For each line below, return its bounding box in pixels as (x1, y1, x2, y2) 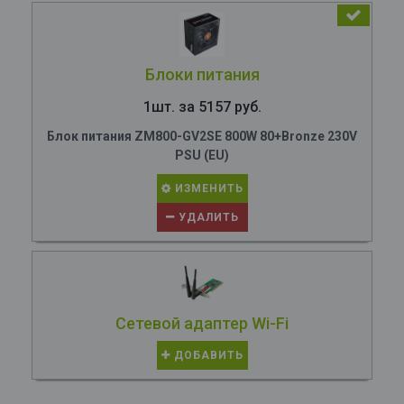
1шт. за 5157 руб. (142, 98, 262, 115)
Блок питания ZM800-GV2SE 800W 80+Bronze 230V (47, 129, 357, 143)
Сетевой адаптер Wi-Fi (115, 314, 289, 333)
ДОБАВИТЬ (170, 349, 243, 362)
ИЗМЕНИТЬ (170, 182, 243, 195)
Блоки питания (144, 65, 260, 84)
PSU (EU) (175, 148, 229, 162)
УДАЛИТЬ (174, 211, 239, 224)
